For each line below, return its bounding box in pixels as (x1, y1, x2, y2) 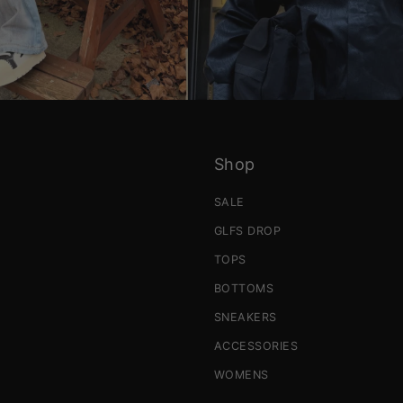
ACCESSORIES (213, 339, 299, 354)
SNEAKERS (213, 310, 277, 325)
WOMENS (213, 368, 269, 382)
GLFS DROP (213, 224, 282, 238)
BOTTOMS (213, 282, 274, 296)
